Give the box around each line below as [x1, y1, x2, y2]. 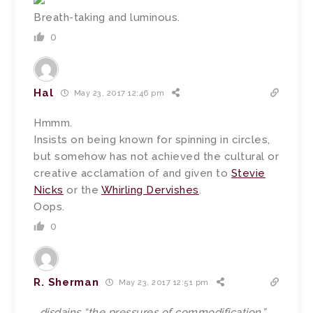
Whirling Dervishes [101, 183, 199, 196]
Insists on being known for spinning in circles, [34, 133, 270, 146]
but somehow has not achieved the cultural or [34, 150, 279, 163]
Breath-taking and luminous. [34, 10, 180, 24]
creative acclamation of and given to [34, 166, 231, 180]
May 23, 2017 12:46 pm [71, 89, 165, 99]
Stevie [231, 166, 265, 180]
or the [63, 183, 101, 196]
